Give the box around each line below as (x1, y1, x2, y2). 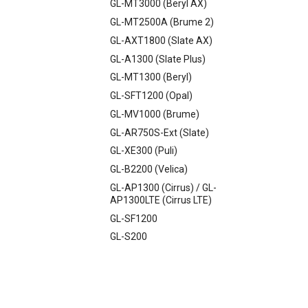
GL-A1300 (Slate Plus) (110, 53, 206, 65)
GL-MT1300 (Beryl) (110, 71, 192, 83)
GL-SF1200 (110, 212, 157, 224)
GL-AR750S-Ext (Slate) (110, 126, 209, 138)
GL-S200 (110, 231, 147, 243)
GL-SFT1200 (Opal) (110, 90, 192, 101)
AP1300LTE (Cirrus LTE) (110, 194, 212, 206)
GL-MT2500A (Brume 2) (110, 16, 214, 27)
